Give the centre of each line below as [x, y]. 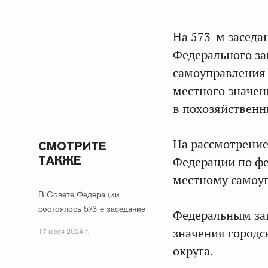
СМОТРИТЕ [72, 146]
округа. [193, 251]
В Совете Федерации [79, 194]
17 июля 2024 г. [64, 232]
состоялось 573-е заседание [92, 209]
